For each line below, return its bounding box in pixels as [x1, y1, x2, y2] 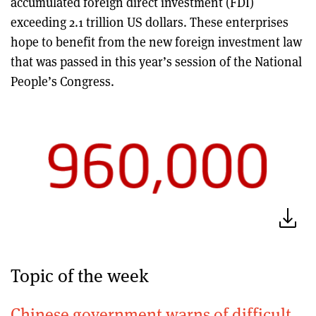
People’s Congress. [11, 73, 114, 90]
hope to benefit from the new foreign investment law [11, 33, 302, 50]
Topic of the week [11, 262, 149, 287]
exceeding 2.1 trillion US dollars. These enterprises [11, 13, 288, 30]
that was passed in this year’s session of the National [11, 53, 302, 70]
